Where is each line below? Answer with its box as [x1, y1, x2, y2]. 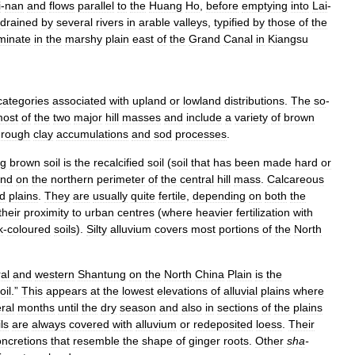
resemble [73, 334, 120, 347]
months [17, 301, 55, 314]
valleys [174, 16, 208, 29]
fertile [158, 189, 186, 202]
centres [117, 206, 155, 219]
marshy [65, 32, 102, 45]
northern [51, 173, 94, 185]
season [120, 301, 156, 314]
